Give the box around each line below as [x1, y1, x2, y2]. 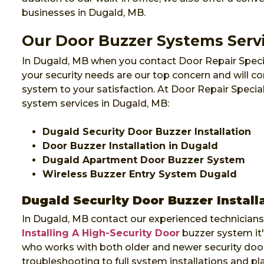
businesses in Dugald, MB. [22, 7, 146, 19]
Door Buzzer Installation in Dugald [42, 140, 218, 152]
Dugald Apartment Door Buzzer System [42, 154, 245, 166]
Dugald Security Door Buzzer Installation [42, 126, 251, 138]
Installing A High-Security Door [22, 227, 180, 239]
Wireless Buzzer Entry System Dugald [42, 169, 237, 180]
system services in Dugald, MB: [22, 98, 169, 110]
